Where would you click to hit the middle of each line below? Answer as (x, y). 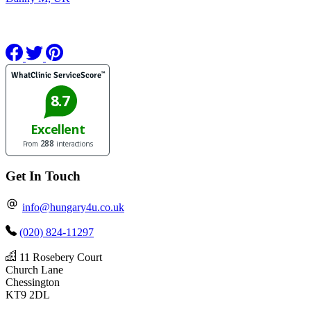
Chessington (33, 283)
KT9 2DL (28, 295)
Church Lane (34, 270)
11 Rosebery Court (61, 258)
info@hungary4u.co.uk (73, 208)
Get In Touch (43, 176)
